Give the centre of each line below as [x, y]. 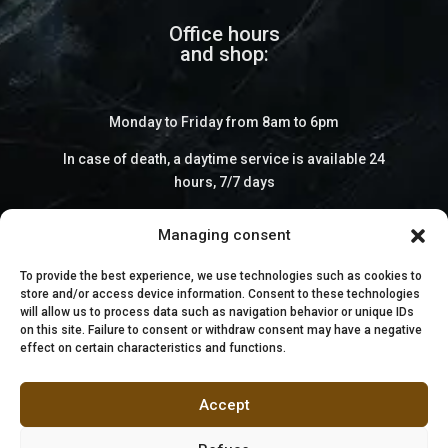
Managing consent [224, 235]
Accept [224, 404]
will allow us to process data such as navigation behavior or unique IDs [217, 312]
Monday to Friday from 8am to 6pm [224, 122]
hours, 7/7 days [224, 182]
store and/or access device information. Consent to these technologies [220, 294]
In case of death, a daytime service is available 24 [224, 159]
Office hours [224, 34]
